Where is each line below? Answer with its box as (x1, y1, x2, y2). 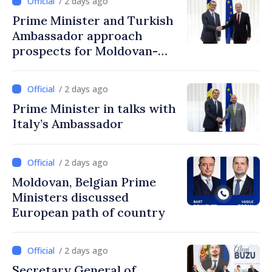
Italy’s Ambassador (12, 116, 123, 132)
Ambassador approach (12, 28, 143, 44)
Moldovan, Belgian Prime (12, 174, 156, 190)
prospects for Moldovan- (12, 43, 158, 59)
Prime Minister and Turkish (12, 13, 174, 29)
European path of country (12, 205, 165, 220)
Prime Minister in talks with (12, 101, 176, 117)
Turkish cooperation (12, 58, 133, 74)
